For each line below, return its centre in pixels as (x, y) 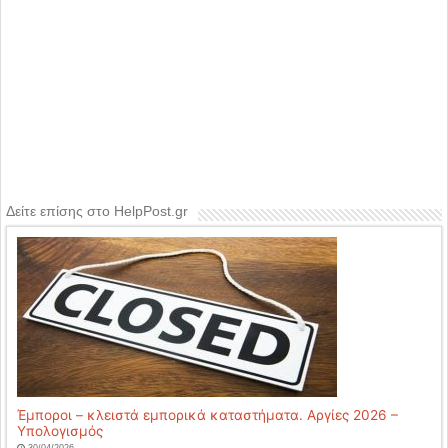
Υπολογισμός (60, 431)
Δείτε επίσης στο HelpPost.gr (97, 211)
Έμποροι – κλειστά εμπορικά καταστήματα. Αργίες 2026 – (207, 415)
